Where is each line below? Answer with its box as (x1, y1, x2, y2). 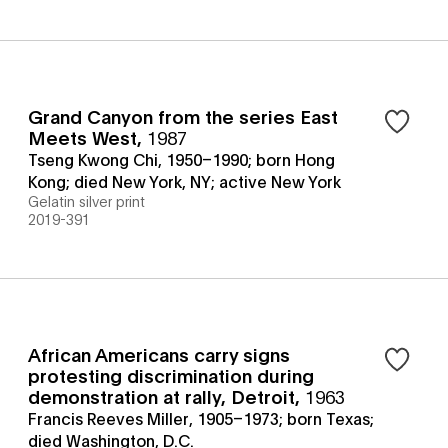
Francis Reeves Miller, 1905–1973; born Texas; (28, 407, 374, 428)
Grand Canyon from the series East (28, 104, 338, 128)
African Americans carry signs (28, 342, 290, 366)
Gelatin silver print (28, 191, 145, 210)
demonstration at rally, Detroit (28, 384, 295, 408)
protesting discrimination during (28, 363, 314, 387)
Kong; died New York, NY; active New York (28, 170, 341, 191)
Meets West (28, 125, 137, 149)
